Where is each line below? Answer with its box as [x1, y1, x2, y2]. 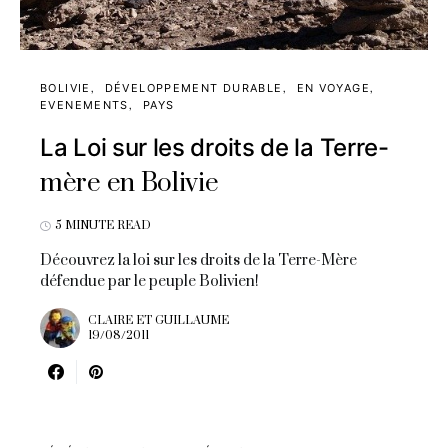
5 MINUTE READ [55, 218, 151, 233]
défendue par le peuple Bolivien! [40, 272, 259, 291]
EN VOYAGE [296, 81, 370, 95]
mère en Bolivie [40, 167, 219, 200]
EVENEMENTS [40, 98, 129, 112]
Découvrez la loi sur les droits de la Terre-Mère [40, 251, 357, 270]
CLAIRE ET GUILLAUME [88, 313, 229, 328]
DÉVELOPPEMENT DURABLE [104, 81, 283, 95]
